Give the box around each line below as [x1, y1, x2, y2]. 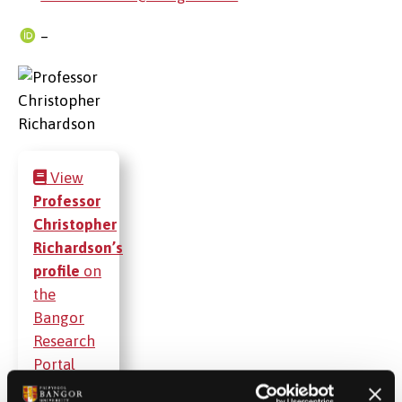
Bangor [33, 309, 84, 328]
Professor [33, 192, 100, 211]
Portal [33, 355, 75, 374]
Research [33, 332, 95, 351]
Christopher [33, 215, 117, 234]
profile [33, 262, 80, 281]
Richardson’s [33, 239, 123, 258]
